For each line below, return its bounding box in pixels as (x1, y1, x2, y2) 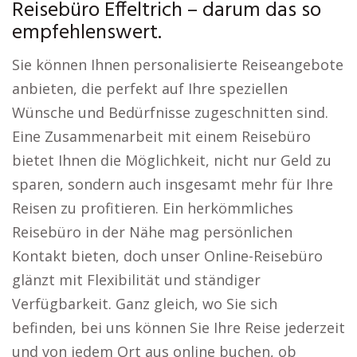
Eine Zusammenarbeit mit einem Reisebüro (12, 127, 311, 146)
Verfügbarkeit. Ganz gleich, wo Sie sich (12, 294, 277, 313)
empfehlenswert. (12, 17, 162, 49)
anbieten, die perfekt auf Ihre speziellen (12, 79, 288, 98)
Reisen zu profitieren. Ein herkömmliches (12, 198, 293, 218)
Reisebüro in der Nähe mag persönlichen (12, 222, 292, 241)
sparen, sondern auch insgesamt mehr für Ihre (12, 175, 333, 194)
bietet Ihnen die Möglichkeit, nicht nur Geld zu (12, 151, 331, 170)
